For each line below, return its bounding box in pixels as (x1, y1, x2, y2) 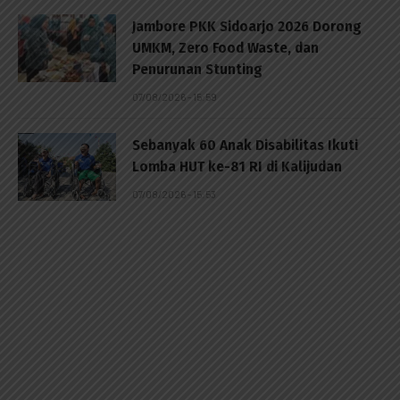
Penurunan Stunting (132, 59, 262, 79)
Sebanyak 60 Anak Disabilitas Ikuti (132, 135, 358, 154)
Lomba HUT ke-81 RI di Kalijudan (132, 156, 342, 176)
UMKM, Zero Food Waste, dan (132, 37, 319, 57)
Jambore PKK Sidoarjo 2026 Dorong (132, 16, 362, 36)
